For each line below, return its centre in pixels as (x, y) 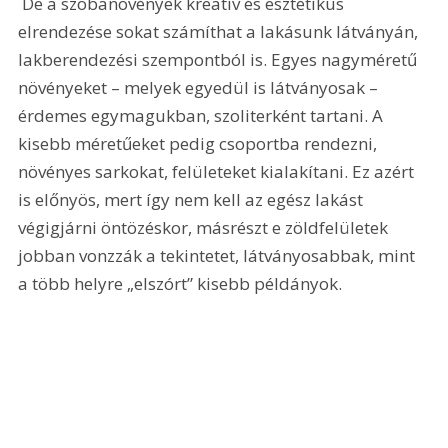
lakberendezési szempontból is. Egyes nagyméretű (220, 60)
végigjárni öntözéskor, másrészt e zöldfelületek (205, 228)
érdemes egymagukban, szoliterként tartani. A (203, 116)
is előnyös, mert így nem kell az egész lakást (193, 200)
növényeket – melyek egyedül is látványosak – (200, 88)
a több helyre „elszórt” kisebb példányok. (180, 284)
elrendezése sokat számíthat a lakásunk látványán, (220, 32)
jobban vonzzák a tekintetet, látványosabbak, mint (219, 256)
